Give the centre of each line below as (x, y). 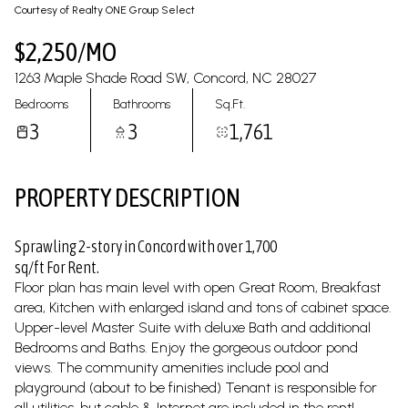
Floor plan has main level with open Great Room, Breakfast (198, 287)
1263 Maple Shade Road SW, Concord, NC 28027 (165, 78)
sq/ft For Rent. (57, 267)
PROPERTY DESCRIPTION (127, 198)
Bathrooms (142, 104)
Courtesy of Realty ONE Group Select (105, 10)
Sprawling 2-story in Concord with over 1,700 (146, 246)
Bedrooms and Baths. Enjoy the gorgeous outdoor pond (186, 347)
